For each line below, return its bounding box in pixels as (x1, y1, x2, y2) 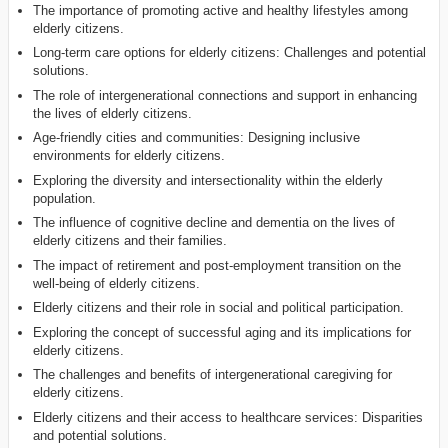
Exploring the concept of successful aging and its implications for (33, 324, 412, 340)
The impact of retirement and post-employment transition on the (33, 257, 402, 273)
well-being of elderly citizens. (33, 275, 201, 291)
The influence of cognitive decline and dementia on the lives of (33, 215, 396, 230)
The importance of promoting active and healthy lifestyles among (33, 2, 409, 18)
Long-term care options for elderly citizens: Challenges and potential (33, 45, 427, 60)
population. (33, 190, 97, 206)
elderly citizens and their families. (33, 233, 228, 248)
